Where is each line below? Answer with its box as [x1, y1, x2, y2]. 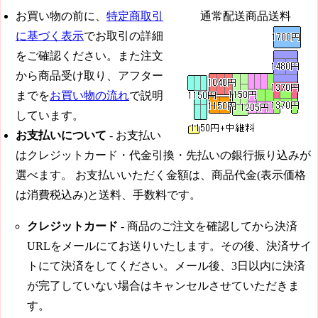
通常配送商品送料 [200, 10, 291, 23]
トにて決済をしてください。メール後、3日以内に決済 [27, 260, 305, 273]
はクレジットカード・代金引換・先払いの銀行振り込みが [16, 149, 311, 162]
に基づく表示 [16, 30, 84, 43]
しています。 [16, 109, 84, 122]
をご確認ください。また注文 [16, 50, 163, 62]
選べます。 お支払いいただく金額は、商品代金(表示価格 [16, 169, 306, 182]
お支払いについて [16, 129, 106, 142]
